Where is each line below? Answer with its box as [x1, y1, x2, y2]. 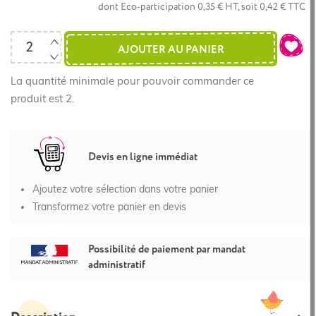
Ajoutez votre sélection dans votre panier [32, 185, 218, 195]
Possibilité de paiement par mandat [88, 243, 245, 256]
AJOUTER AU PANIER [117, 43, 224, 56]
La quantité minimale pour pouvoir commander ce [11, 77, 254, 87]
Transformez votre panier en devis [32, 202, 186, 213]
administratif [88, 258, 145, 272]
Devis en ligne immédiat [88, 150, 197, 164]
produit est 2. [11, 95, 74, 105]
